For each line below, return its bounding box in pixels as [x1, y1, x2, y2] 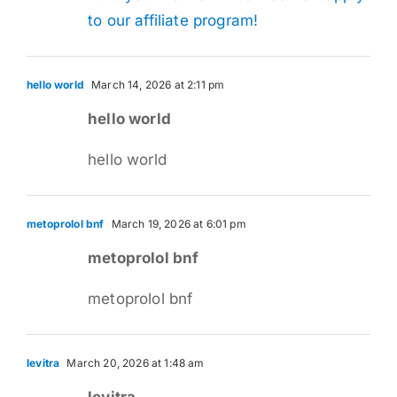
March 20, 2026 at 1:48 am [64, 355, 205, 370]
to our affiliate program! [88, 11, 259, 29]
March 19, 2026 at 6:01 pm [108, 216, 246, 230]
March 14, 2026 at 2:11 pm [88, 77, 225, 91]
